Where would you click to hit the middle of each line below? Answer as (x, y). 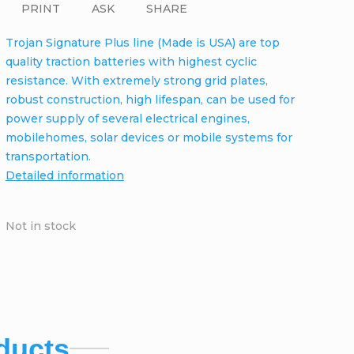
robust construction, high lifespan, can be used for (150, 99)
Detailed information (64, 175)
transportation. (48, 156)
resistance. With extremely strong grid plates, (136, 80)
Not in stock (40, 226)
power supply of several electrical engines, (127, 118)
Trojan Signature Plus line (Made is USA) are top (142, 42)
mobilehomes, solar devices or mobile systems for (149, 137)
